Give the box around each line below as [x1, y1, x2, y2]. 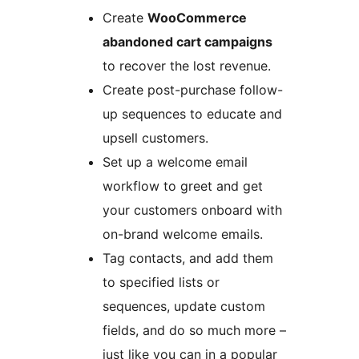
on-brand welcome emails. [103, 226, 263, 243]
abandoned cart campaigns [103, 34, 272, 50]
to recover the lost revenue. [103, 58, 271, 75]
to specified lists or [103, 274, 220, 291]
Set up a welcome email [103, 154, 248, 171]
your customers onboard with [103, 202, 282, 219]
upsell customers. [103, 130, 208, 147]
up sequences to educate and [103, 106, 282, 123]
